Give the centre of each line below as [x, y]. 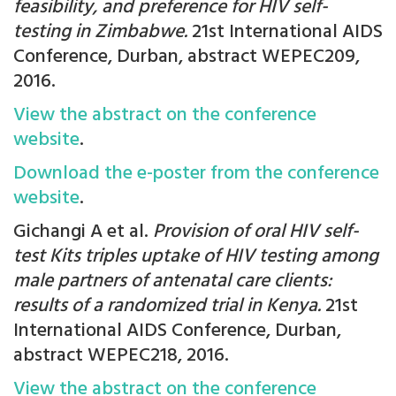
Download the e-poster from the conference [196, 174]
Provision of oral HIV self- [256, 232]
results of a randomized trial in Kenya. [167, 307]
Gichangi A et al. [83, 232]
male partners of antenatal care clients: [172, 282]
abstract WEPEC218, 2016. [121, 356]
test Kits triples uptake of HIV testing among [196, 257]
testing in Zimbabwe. [100, 33]
